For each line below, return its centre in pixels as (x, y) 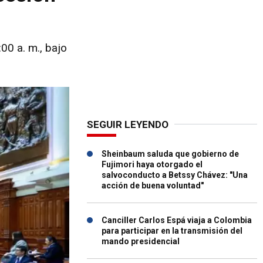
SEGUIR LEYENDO (128, 124)
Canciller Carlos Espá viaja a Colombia (177, 220)
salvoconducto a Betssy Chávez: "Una (175, 175)
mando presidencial (141, 241)
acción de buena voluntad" (153, 186)
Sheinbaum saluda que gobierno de (170, 154)
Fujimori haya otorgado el (152, 164)
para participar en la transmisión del (172, 231)
